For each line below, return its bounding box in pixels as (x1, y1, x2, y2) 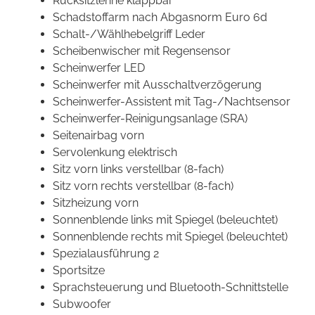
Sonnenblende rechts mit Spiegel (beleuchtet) (53, 230, 288, 244)
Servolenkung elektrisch (53, 146, 177, 160)
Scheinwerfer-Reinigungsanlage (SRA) (53, 112, 247, 126)
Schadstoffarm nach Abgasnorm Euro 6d (53, 11, 267, 25)
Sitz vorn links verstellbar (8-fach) (53, 162, 224, 176)
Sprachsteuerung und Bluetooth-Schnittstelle (53, 281, 288, 295)
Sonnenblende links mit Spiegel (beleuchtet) (53, 213, 278, 227)
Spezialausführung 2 (53, 247, 159, 261)
